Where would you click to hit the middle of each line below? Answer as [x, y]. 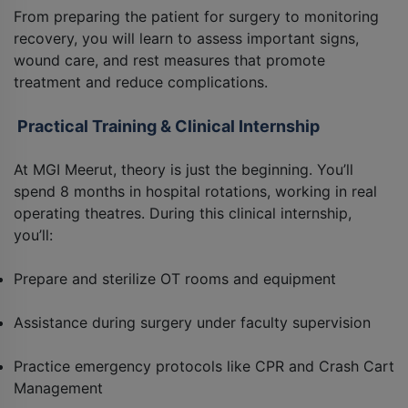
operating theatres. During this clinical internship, [183, 214]
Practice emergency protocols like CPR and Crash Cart [204, 367]
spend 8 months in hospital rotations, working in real [195, 192]
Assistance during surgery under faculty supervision [192, 323]
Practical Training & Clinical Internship [167, 127]
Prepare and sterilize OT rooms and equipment [175, 279]
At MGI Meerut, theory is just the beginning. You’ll [184, 170]
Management [58, 388]
